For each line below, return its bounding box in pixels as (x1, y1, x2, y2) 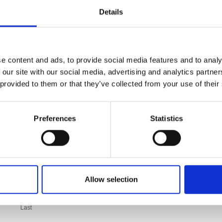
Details (99, 7, 123, 16)
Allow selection (84, 175, 138, 184)
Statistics (150, 114, 183, 123)
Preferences (34, 114, 76, 123)
